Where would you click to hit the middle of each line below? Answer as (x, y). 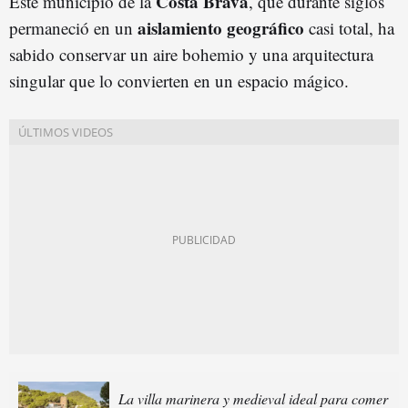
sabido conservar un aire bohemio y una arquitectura (191, 54)
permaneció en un (73, 27)
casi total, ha (349, 27)
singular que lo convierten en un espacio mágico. (179, 80)
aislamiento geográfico (221, 27)
